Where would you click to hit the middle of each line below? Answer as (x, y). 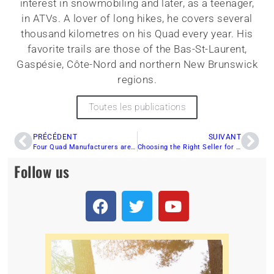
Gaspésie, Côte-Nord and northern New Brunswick (137, 64)
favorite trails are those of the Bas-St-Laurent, (137, 49)
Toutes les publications (137, 107)
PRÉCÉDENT (55, 137)
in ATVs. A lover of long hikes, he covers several (137, 18)
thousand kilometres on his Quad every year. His (137, 33)
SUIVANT (225, 137)
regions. (137, 79)
